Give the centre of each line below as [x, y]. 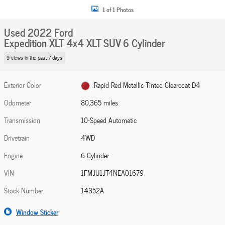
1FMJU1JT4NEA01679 [113, 173]
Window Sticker [37, 211]
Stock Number [24, 190]
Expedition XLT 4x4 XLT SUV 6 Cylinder [85, 42]
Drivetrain [17, 138]
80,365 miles [100, 102]
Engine [13, 155]
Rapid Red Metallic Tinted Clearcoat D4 [147, 85]
